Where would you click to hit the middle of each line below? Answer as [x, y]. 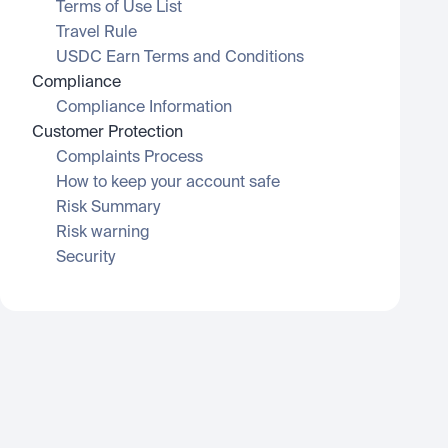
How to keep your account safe [168, 183]
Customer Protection [107, 133]
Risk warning [103, 233]
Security [85, 258]
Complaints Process [129, 158]
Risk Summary [108, 208]
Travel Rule [96, 33]
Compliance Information [144, 108]
